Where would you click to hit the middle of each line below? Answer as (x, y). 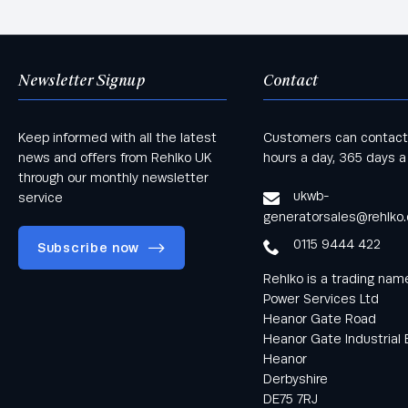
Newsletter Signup (82, 80)
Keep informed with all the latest (117, 137)
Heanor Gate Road (319, 318)
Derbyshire (295, 378)
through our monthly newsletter (113, 177)
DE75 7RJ (290, 398)
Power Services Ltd (321, 298)
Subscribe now (89, 247)
